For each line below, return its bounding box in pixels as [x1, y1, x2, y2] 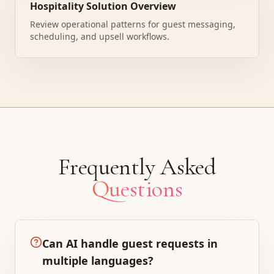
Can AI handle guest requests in [42, 236, 218, 251]
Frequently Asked [57, 153, 217, 181]
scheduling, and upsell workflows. [30, 31, 169, 42]
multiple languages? [42, 253, 154, 268]
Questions [91, 175, 183, 203]
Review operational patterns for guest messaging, [30, 18, 235, 30]
